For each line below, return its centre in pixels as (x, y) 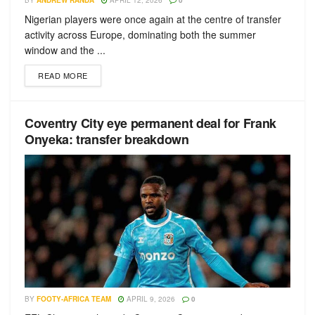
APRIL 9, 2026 (150, 299)
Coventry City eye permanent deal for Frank (150, 123)
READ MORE (63, 75)
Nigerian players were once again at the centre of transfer (153, 19)
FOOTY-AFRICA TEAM (74, 299)
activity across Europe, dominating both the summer (140, 34)
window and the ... (65, 50)
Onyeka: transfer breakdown (107, 139)
